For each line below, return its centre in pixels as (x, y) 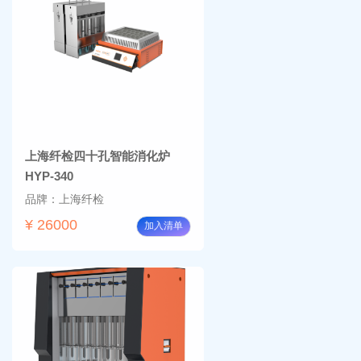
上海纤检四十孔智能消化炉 (98, 156)
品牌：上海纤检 (64, 199)
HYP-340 (49, 176)
